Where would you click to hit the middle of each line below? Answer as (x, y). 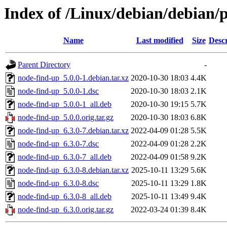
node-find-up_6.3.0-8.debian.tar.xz (73, 170)
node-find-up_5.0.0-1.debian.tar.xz (73, 78)
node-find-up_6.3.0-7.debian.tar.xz (73, 131)
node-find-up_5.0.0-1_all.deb (65, 104)
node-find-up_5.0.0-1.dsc (58, 91)
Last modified (160, 41)
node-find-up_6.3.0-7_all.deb (65, 157)
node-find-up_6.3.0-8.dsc (58, 183)
